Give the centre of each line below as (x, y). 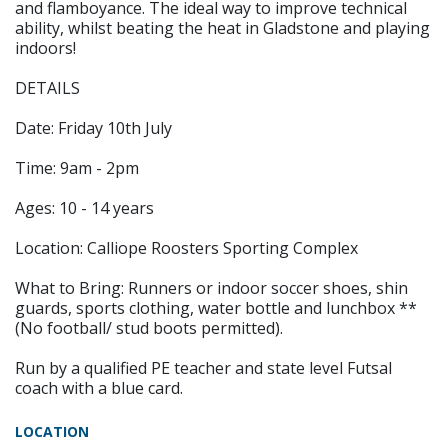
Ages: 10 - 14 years (84, 208)
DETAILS (47, 88)
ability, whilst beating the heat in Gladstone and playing (222, 28)
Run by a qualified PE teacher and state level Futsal (203, 368)
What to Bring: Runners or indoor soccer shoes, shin (211, 288)
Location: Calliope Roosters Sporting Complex (186, 248)
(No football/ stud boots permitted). (149, 328)
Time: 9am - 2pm (77, 168)
